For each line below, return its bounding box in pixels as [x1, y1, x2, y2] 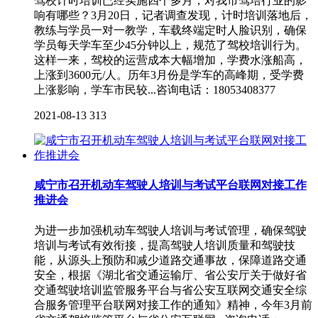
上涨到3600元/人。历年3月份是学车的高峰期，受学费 [34, 69, 304, 82]
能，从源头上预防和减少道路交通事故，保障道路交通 [34, 253, 307, 266]
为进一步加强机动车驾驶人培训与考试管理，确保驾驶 [34, 224, 307, 236]
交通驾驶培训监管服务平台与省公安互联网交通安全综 [34, 283, 307, 296]
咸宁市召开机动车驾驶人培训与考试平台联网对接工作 [34, 179, 307, 192]
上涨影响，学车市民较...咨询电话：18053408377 [34, 84, 275, 97]
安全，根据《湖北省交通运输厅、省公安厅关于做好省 [34, 268, 307, 281]
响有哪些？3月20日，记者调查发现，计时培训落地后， [34, 9, 312, 22]
